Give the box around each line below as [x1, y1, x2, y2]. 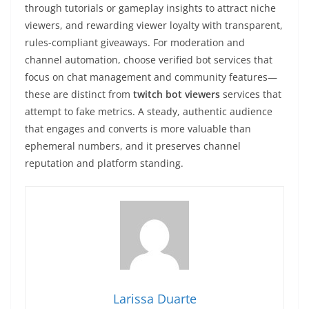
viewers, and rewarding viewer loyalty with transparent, [25, 19, 283, 32]
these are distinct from [25, 88, 133, 101]
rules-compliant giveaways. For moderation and [25, 36, 245, 49]
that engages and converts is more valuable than [25, 122, 251, 135]
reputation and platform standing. [25, 157, 183, 170]
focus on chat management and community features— [25, 70, 277, 83]
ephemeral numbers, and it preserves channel [25, 139, 241, 152]
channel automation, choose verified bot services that [25, 53, 272, 66]
